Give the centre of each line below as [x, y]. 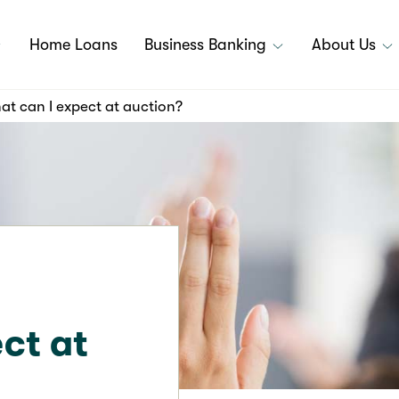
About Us [346, 45]
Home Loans [73, 45]
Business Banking [208, 45]
